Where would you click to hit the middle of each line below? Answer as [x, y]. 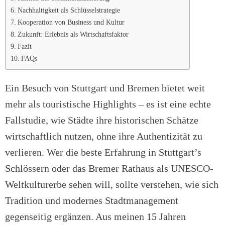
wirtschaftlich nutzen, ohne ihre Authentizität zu [104, 136]
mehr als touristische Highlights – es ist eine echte [108, 104]
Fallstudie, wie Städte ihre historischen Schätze [102, 120]
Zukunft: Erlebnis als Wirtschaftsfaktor [73, 34]
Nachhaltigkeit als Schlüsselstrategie [69, 10]
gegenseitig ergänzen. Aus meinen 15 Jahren [95, 217]
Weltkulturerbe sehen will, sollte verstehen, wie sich [112, 185]
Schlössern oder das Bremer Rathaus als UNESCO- [109, 168]
